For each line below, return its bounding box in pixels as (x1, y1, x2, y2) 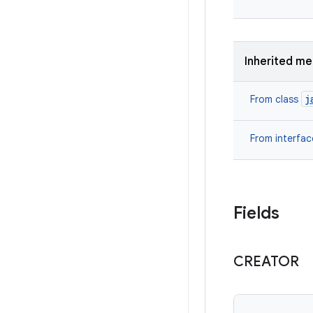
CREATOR (233, 253, 299, 270)
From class (250, 93, 301, 105)
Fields (233, 203, 279, 224)
